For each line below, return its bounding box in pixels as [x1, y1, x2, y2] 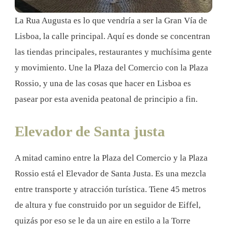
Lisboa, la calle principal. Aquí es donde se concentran [15, 31, 210, 41]
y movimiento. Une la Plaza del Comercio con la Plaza [15, 62, 208, 72]
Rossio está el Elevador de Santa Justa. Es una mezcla [15, 168, 206, 178]
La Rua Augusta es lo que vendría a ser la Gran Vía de [15, 15, 207, 25]
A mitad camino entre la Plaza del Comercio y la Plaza [15, 153, 208, 163]
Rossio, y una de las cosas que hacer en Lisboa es [15, 78, 191, 88]
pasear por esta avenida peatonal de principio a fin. [15, 94, 198, 104]
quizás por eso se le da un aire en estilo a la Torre [15, 215, 191, 225]
